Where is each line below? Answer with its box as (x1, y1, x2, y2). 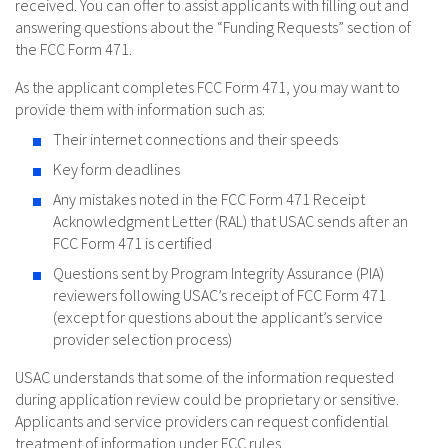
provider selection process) (53, 329, 232, 350)
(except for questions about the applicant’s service (53, 307, 383, 328)
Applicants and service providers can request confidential (15, 411, 389, 432)
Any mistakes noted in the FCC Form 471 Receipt (53, 189, 365, 210)
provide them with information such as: (15, 99, 265, 120)
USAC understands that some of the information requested (15, 367, 394, 388)
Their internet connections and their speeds (53, 129, 338, 150)
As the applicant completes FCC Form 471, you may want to (15, 77, 400, 98)
